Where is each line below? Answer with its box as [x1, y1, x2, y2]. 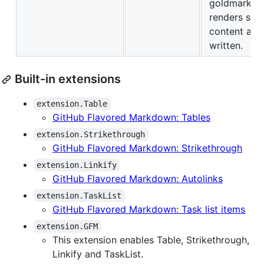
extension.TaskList [37, 191, 122, 201]
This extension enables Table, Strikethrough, [52, 234, 249, 246]
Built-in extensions [15, 72, 121, 87]
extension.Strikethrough [37, 130, 146, 140]
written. [209, 39, 243, 52]
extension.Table [37, 99, 108, 109]
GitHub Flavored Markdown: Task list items [52, 203, 245, 216]
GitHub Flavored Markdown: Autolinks [52, 173, 223, 185]
